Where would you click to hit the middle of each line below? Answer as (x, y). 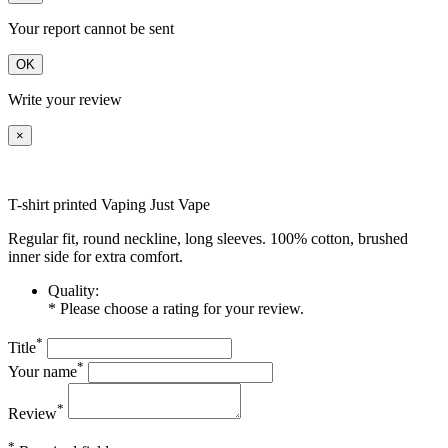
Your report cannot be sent (91, 29)
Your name (42, 372)
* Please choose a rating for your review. (176, 309)
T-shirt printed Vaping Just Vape (109, 205)
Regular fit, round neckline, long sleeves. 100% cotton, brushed (208, 239)
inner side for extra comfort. (95, 257)
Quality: (73, 291)
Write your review (65, 100)
